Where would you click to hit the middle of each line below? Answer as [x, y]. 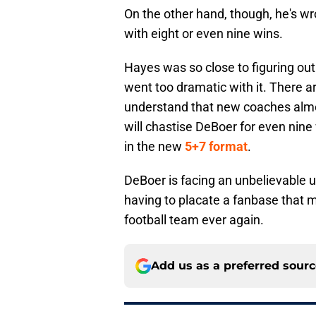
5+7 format [216, 147]
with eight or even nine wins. [203, 34]
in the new [154, 147]
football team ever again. [194, 220]
